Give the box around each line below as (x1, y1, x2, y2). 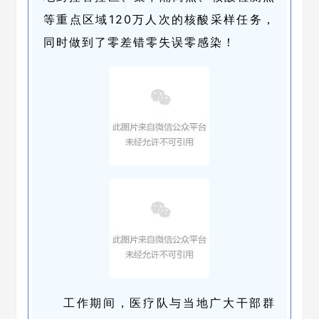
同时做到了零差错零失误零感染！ (43, 35, 236, 49)
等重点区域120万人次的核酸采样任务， (43, 12, 276, 26)
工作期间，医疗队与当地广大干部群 (63, 296, 276, 310)
